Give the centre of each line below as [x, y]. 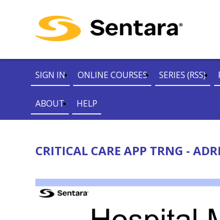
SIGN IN [51, 75]
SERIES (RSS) [183, 75]
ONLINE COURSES [112, 75]
